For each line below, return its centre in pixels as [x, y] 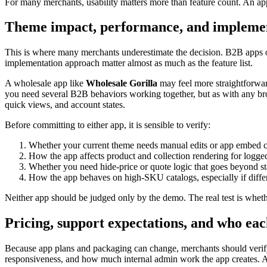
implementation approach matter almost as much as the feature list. [129, 63]
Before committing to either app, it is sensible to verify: [108, 125]
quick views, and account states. [65, 105]
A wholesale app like [45, 83]
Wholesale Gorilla [122, 83]
